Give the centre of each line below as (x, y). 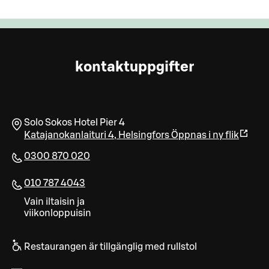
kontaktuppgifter (134, 68)
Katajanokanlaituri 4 (69, 135)
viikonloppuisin (58, 213)
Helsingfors (144, 135)
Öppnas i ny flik (205, 135)
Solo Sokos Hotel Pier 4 (74, 123)
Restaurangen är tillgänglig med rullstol (110, 247)
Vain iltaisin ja (54, 202)
